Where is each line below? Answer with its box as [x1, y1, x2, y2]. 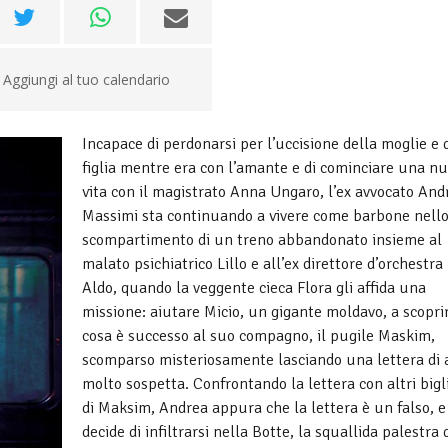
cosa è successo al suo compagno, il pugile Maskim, [82, 326, 435, 346]
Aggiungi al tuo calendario [2, 70, 170, 89]
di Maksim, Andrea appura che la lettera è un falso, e [82, 398, 446, 418]
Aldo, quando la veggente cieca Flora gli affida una [82, 278, 426, 298]
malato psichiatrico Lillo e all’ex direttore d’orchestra [82, 254, 443, 274]
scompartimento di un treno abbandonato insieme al [82, 230, 442, 250]
